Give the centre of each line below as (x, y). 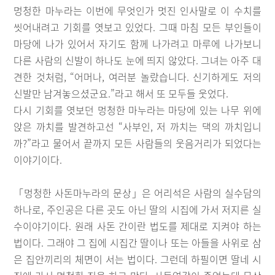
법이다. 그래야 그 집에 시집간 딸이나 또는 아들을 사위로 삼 (137, 242)
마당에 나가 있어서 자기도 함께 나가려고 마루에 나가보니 (137, 44)
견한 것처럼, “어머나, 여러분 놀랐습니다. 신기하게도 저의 (137, 77)
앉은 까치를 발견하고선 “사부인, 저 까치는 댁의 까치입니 (137, 126)
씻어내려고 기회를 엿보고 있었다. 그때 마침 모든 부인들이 (137, 27)
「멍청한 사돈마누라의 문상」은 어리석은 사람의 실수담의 (137, 193)
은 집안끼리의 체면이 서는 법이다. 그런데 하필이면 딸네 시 (137, 259)
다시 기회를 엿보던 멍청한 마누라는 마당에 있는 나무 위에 (137, 110)
